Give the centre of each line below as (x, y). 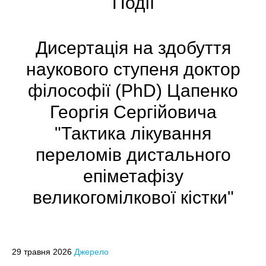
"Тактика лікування (133, 133)
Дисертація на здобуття (133, 47)
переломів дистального (133, 154)
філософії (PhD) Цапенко (133, 90)
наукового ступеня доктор (133, 69)
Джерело (91, 251)
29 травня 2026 (43, 251)
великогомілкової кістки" (133, 197)
